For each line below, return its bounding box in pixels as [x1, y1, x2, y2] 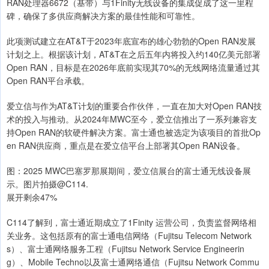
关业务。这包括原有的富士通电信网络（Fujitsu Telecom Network [7, 229, 252, 242]
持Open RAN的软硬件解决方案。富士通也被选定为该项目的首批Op [7, 126, 261, 139]
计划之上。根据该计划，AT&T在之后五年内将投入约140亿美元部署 [7, 48, 261, 61]
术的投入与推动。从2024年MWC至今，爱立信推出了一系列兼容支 [7, 113, 257, 125]
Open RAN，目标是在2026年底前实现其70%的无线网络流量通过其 [7, 61, 260, 74]
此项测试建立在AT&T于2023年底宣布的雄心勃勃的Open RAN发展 [7, 35, 256, 47]
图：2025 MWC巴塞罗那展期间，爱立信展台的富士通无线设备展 [7, 165, 251, 177]
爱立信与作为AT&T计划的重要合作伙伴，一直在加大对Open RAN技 [7, 100, 262, 112]
